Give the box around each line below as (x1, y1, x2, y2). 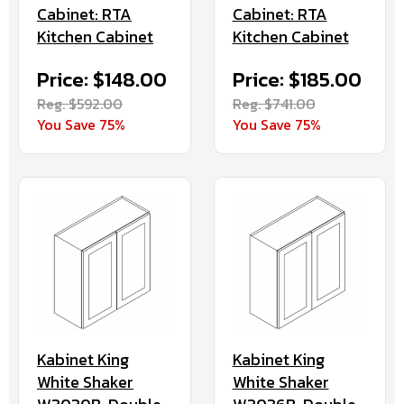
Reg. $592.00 (37, 92, 123, 115)
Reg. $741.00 (232, 92, 316, 115)
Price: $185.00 (232, 64, 362, 95)
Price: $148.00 (37, 64, 167, 95)
